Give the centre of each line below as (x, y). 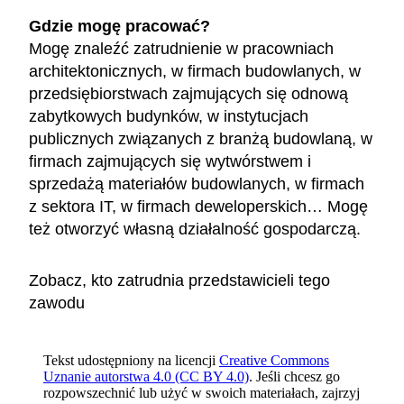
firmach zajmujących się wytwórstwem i (170, 161)
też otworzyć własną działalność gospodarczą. (195, 229)
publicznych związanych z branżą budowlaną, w (201, 139)
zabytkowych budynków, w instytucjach (169, 116)
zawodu (57, 303)
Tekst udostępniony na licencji (129, 360)
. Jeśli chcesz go (294, 376)
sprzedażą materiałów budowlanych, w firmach (197, 184)
